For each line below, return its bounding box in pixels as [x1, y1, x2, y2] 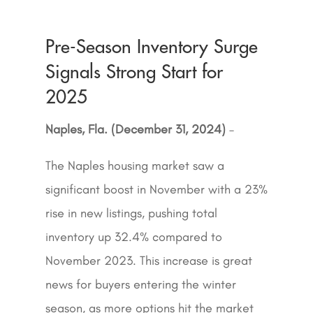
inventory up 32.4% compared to [45, 229, 222, 245]
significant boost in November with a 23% [45, 182, 268, 197]
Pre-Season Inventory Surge [45, 38, 258, 57]
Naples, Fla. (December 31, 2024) [45, 122, 226, 137]
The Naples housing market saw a [45, 158, 224, 173]
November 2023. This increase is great [45, 253, 252, 268]
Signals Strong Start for [45, 64, 223, 82]
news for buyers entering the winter [45, 277, 236, 292]
